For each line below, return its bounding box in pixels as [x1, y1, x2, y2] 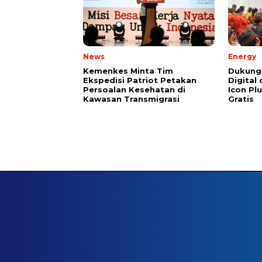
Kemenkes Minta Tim [83, 66, 173, 76]
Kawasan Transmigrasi [83, 94, 180, 104]
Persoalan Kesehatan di [83, 85, 185, 95]
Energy [228, 52, 256, 61]
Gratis [228, 94, 254, 104]
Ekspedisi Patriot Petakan [83, 75, 196, 85]
